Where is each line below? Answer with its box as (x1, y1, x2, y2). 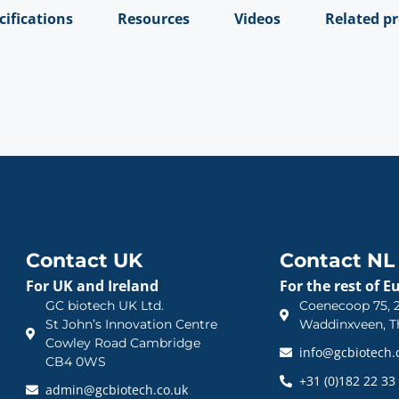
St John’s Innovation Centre (45, 316, 218, 333)
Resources (118, 8, 190, 28)
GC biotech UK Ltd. (45, 297, 165, 314)
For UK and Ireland (25, 276, 159, 297)
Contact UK (25, 248, 142, 273)
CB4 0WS (45, 354, 107, 370)
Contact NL (279, 248, 395, 273)
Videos (234, 8, 281, 28)
